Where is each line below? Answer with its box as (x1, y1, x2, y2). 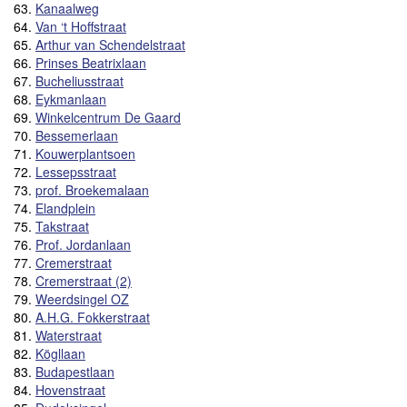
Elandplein (35, 198, 95, 217)
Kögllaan (35, 343, 85, 362)
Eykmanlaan (35, 89, 106, 108)
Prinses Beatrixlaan (35, 53, 146, 72)
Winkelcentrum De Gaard (35, 107, 181, 126)
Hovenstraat (35, 380, 105, 399)
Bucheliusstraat (35, 71, 124, 90)
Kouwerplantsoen (35, 144, 135, 163)
